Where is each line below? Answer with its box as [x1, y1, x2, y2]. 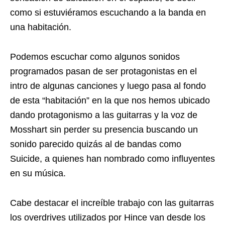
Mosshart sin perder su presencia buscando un [10, 125, 198, 135]
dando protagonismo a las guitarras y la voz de [10, 110, 197, 121]
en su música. [10, 168, 66, 179]
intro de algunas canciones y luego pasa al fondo [10, 81, 206, 91]
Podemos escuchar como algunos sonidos [10, 52, 180, 62]
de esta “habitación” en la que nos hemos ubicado [10, 95, 210, 106]
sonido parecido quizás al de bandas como [10, 139, 181, 150]
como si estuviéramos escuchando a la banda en [10, 8, 206, 18]
